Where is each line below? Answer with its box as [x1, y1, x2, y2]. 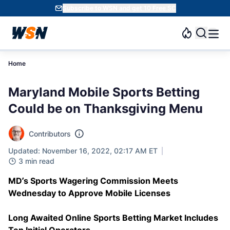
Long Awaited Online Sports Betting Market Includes [8, 213, 218, 223]
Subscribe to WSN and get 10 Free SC [62, 4, 176, 12]
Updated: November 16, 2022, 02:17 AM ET [8, 146, 158, 155]
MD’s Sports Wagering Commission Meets [8, 176, 178, 186]
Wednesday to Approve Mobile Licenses [8, 188, 170, 198]
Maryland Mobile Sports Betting [8, 85, 200, 100]
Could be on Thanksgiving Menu [8, 101, 203, 116]
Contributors [29, 129, 71, 138]
